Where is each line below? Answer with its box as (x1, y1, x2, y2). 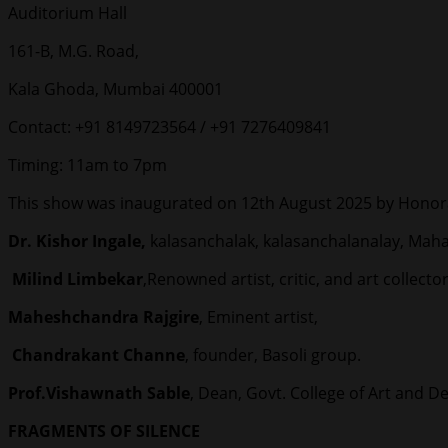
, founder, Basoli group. (185, 344, 361, 367)
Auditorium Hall (8, 2, 127, 25)
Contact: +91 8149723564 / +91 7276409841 (8, 116, 331, 139)
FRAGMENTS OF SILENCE (8, 420, 200, 443)
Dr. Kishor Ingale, (8, 230, 150, 253)
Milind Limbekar (8, 268, 143, 291)
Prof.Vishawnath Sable (8, 382, 190, 405)
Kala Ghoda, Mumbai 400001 (8, 78, 223, 101)
